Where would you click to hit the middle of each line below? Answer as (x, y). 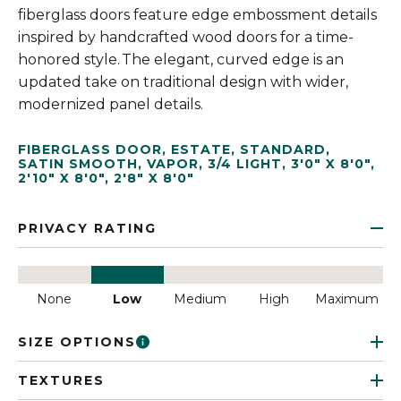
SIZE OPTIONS (77, 342)
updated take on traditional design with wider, (183, 82)
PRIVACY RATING (87, 228)
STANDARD (283, 149)
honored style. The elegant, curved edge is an (181, 60)
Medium (200, 299)
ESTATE (201, 149)
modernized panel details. (111, 104)
